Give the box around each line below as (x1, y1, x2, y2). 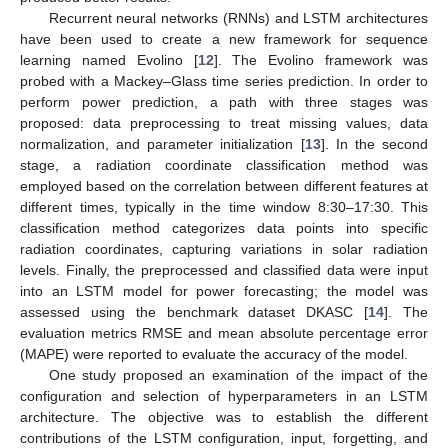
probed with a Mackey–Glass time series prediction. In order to (20, 72, 428, 89)
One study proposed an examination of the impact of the (48, 366, 428, 383)
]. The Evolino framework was (213, 51, 429, 68)
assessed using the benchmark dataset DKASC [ (20, 303, 369, 320)
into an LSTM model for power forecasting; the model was (20, 282, 428, 299)
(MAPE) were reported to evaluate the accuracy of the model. (20, 345, 408, 362)
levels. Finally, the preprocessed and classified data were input (20, 261, 428, 278)
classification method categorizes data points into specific (20, 219, 428, 236)
